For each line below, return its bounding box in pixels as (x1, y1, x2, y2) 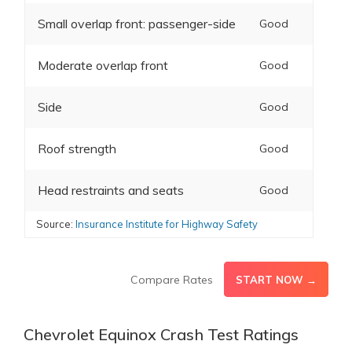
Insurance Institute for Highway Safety (75, 218, 258, 230)
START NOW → (236, 273, 317, 286)
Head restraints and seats (37, 182, 184, 198)
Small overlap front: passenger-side (37, 16, 236, 31)
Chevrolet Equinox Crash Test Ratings (24, 324, 299, 344)
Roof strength (37, 141, 116, 156)
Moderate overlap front (37, 57, 168, 73)
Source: (35, 218, 75, 230)
